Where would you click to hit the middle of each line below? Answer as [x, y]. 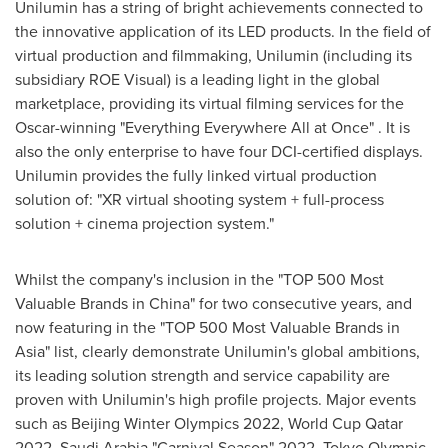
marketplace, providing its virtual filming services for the [209, 103]
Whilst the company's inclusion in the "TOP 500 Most [199, 279]
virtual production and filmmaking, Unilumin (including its [213, 55]
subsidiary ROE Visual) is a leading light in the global [197, 79]
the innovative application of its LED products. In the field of [223, 31]
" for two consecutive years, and [301, 303]
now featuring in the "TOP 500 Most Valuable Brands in [207, 327]
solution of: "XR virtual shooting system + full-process [199, 199]
